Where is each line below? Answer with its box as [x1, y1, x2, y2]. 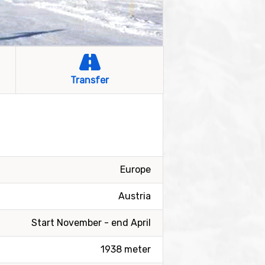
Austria [118, 190, 151, 202]
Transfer [70, 75, 109, 86]
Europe [120, 164, 151, 175]
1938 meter [101, 244, 151, 255]
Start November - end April [31, 217, 151, 228]
